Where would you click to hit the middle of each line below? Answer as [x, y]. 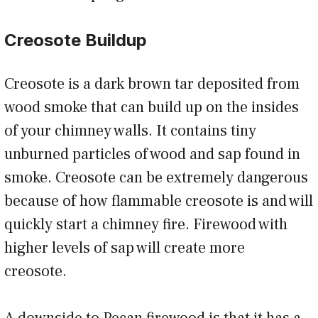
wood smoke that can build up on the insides [152, 107]
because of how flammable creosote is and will [159, 201]
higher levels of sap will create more [125, 247]
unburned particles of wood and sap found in [152, 154]
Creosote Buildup [78, 40]
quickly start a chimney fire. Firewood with [146, 224]
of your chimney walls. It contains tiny [130, 130]
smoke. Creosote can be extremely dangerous [156, 177]
